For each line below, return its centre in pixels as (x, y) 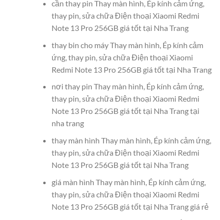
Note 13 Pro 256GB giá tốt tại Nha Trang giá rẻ (130, 206)
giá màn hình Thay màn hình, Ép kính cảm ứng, (128, 182)
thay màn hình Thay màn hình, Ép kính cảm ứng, (131, 140)
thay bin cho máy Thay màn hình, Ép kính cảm (127, 45)
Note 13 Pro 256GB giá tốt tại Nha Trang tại (125, 111)
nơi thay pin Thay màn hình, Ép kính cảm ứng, (127, 86)
